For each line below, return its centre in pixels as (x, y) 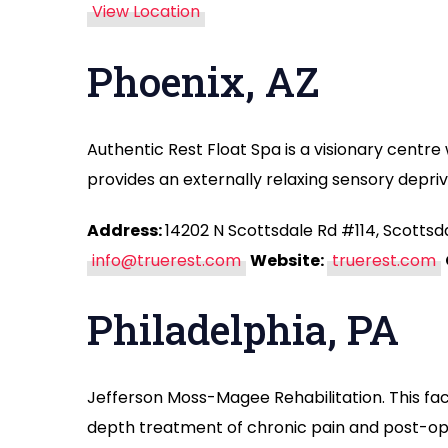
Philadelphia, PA (243, 330)
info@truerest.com (166, 260)
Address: (126, 230)
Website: (288, 260)
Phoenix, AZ (203, 81)
